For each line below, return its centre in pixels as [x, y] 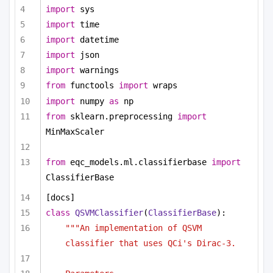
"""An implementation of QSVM [133, 228]
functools [92, 86]
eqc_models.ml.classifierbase [138, 162]
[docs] [60, 197]
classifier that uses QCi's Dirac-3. [151, 243]
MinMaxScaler [75, 131]
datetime [97, 39]
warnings [97, 70]
